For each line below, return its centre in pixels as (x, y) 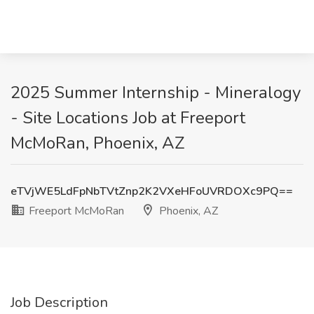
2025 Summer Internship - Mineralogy (156, 93)
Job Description (59, 302)
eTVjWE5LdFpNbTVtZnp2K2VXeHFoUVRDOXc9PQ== (152, 191)
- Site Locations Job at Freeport (128, 118)
